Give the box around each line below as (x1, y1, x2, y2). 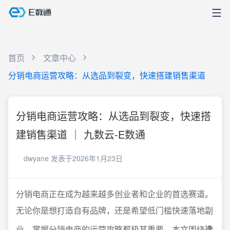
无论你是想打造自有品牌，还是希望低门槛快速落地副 (16, 204, 213, 216)
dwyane (24, 153, 49, 163)
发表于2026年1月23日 (51, 153, 123, 163)
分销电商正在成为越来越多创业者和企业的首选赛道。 (16, 188, 213, 200)
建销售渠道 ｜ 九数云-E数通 (16, 127, 145, 142)
